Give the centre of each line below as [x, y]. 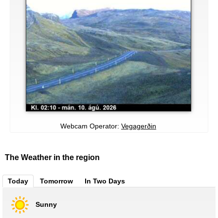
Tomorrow [56, 181]
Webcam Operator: [91, 126]
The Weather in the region [52, 157]
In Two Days [105, 181]
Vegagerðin [139, 126]
